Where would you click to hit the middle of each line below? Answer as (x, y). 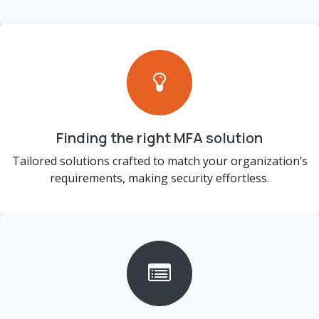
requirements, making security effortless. (159, 178)
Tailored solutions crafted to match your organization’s (159, 161)
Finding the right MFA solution (159, 138)
